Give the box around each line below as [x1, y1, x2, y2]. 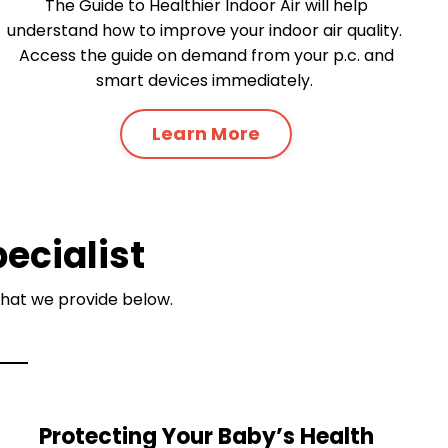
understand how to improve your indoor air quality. [6, 18, 406, 42]
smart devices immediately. [95, 68, 317, 92]
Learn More [151, 121, 261, 147]
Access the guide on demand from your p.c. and [18, 43, 394, 67]
